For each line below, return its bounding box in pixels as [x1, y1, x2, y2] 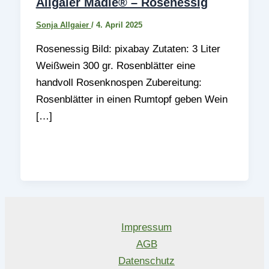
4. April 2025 [95, 20, 142, 29]
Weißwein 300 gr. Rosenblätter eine [35, 59, 195, 71]
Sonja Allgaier [35, 20, 91, 29]
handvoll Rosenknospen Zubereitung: [35, 76, 202, 88]
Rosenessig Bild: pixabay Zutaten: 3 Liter [35, 43, 220, 55]
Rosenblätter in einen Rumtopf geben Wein [35, 93, 228, 105]
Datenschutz [118, 255, 175, 267]
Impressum [121, 222, 172, 233]
